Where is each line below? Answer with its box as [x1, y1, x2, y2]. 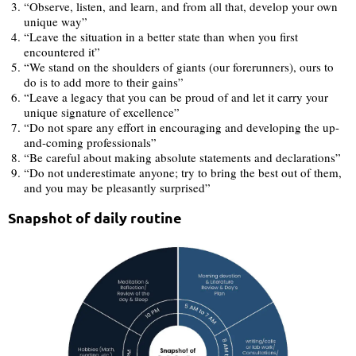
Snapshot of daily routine [8, 208, 182, 227]
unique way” [24, 14, 87, 30]
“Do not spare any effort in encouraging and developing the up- [24, 119, 339, 136]
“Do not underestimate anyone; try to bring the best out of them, [24, 164, 342, 181]
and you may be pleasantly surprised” [24, 180, 211, 196]
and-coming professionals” [24, 134, 157, 151]
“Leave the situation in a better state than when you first [24, 29, 298, 45]
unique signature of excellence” [24, 104, 180, 121]
